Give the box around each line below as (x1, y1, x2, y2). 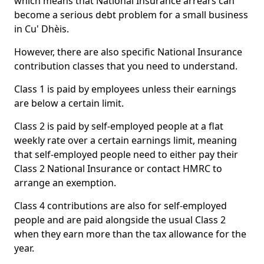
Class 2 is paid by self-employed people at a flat (14, 120, 223, 133)
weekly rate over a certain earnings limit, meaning (14, 134, 237, 147)
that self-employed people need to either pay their (14, 148, 238, 161)
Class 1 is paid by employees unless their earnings (14, 82, 236, 95)
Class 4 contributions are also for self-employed (14, 199, 227, 212)
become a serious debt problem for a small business (14, 8, 248, 21)
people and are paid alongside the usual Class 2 (14, 213, 226, 226)
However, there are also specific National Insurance (14, 45, 242, 58)
